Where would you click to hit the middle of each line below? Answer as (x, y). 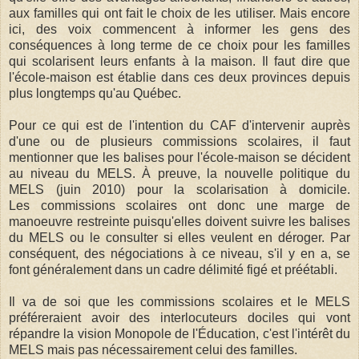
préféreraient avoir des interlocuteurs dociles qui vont (179, 317)
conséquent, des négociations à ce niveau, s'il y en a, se (179, 253)
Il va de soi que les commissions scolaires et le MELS (179, 301)
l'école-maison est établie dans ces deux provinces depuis (179, 77)
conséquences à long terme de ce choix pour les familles (179, 45)
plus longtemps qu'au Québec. (95, 93)
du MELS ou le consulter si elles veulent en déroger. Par (179, 237)
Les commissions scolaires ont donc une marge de (179, 205)
